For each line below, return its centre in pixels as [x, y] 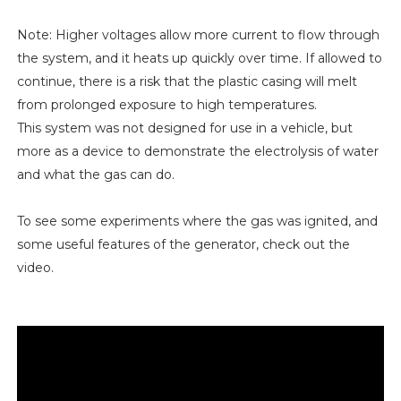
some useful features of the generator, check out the [183, 245]
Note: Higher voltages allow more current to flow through [198, 35]
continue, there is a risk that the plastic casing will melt [187, 82]
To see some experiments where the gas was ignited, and [197, 222]
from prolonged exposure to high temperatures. [166, 105]
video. [35, 268]
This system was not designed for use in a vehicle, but [184, 128]
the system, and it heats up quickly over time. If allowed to [199, 59]
